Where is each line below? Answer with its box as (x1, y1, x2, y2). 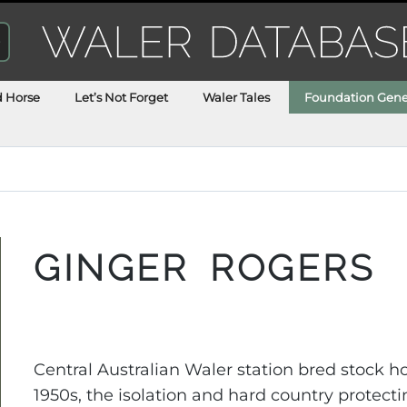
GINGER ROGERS (34, 245, 375, 289)
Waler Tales (203, 89, 271, 104)
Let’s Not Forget (74, 89, 169, 104)
